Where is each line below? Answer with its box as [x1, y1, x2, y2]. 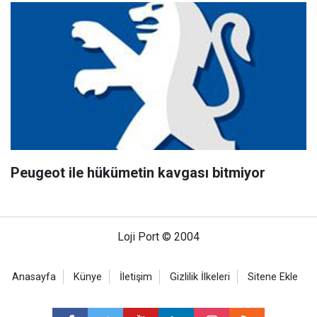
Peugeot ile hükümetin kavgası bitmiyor [11, 163, 265, 181]
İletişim [120, 270, 152, 283]
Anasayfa [12, 270, 56, 283]
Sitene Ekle [248, 270, 298, 283]
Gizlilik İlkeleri [170, 270, 230, 283]
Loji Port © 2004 [117, 229, 200, 243]
